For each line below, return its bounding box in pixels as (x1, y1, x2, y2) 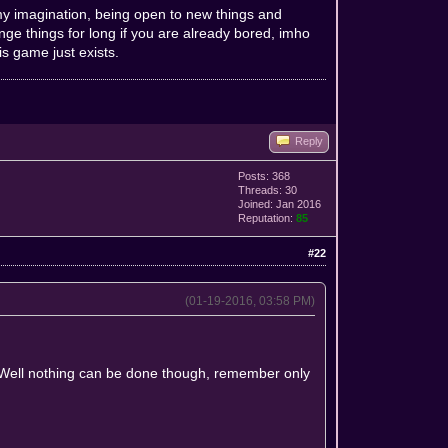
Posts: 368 (238, 169, 291, 182)
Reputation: (238, 211, 297, 224)
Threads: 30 (238, 183, 298, 196)
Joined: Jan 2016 (238, 197, 322, 210)
